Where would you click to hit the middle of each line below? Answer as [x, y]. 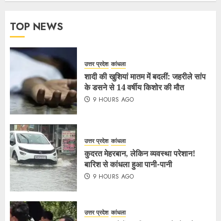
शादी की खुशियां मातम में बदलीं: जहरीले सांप [145, 76]
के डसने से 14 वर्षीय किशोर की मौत [134, 87]
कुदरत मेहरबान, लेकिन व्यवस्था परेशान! [140, 153]
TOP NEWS [37, 27]
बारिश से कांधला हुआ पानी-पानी [128, 164]
